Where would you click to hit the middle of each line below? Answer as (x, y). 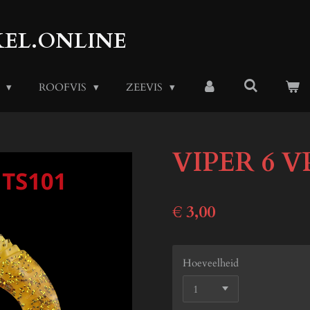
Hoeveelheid (211, 263)
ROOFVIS (64, 87)
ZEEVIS (146, 87)
